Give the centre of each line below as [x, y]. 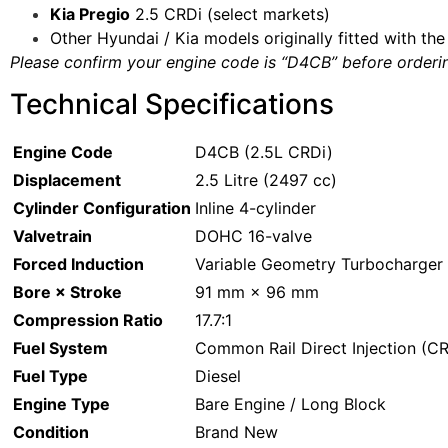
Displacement [67, 179]
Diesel [218, 375]
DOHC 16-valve [253, 235]
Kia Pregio [90, 13]
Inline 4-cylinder [255, 207]
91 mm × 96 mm [257, 291]
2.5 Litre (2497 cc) [266, 179]
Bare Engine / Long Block [290, 403]
